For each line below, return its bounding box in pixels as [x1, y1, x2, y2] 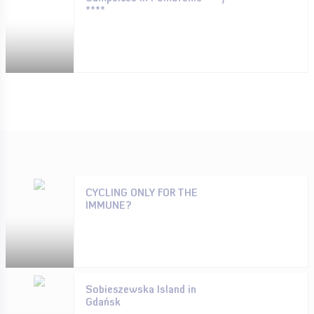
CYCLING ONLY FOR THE [85, 189, 198, 199]
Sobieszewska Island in [85, 285, 196, 296]
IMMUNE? [85, 201, 132, 212]
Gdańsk [85, 298, 121, 308]
